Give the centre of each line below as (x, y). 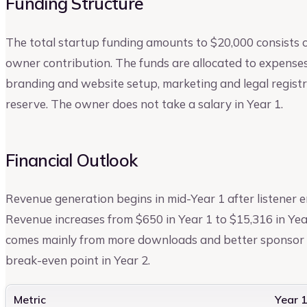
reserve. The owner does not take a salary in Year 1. (144, 103)
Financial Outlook (72, 160)
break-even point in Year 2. (78, 260)
